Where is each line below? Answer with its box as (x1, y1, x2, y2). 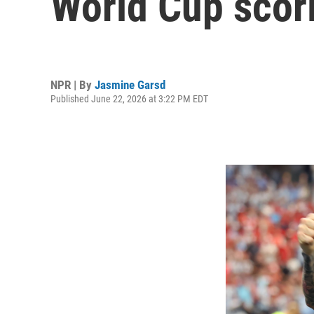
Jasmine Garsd (95, 77, 165, 92)
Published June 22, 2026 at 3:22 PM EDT (50, 93, 208, 104)
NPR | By (50, 77, 95, 92)
